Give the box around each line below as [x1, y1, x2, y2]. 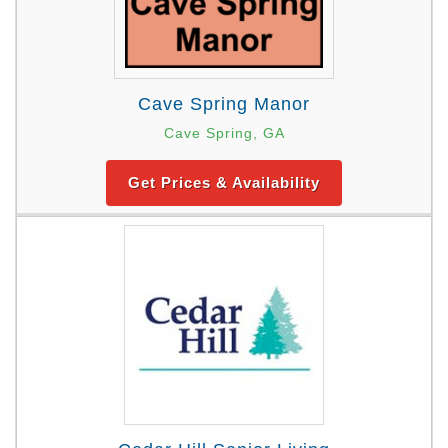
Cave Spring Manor [138, 93, 310, 114]
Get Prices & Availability [128, 173, 320, 191]
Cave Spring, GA [163, 124, 285, 141]
